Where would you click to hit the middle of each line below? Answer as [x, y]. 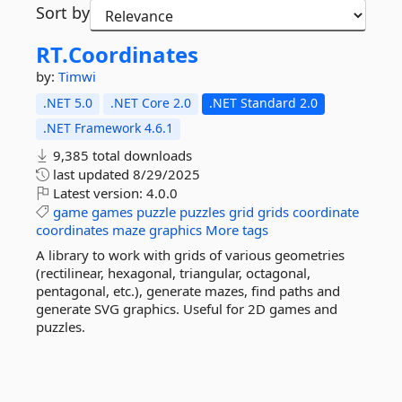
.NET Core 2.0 [151, 103]
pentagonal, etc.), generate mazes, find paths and [188, 291]
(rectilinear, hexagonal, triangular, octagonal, [173, 273]
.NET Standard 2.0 [263, 103]
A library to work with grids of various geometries [190, 255]
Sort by [63, 13]
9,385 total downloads [121, 155]
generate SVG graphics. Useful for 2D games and [187, 309]
